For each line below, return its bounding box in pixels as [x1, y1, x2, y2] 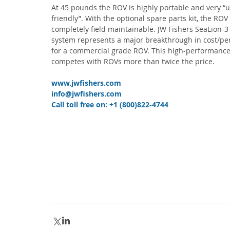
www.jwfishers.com [51, 78, 121, 88]
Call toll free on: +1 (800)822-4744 [51, 100, 168, 109]
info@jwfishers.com [51, 89, 122, 99]
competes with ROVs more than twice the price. [51, 56, 215, 66]
